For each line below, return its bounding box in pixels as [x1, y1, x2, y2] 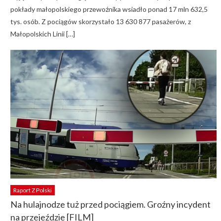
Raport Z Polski [13, 186, 52, 194]
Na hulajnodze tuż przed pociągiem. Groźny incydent [10, 199, 211, 210]
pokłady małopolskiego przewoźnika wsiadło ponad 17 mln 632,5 [10, 4, 208, 13]
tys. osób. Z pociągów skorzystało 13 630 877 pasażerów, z [10, 17, 191, 26]
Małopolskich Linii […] [10, 29, 75, 38]
